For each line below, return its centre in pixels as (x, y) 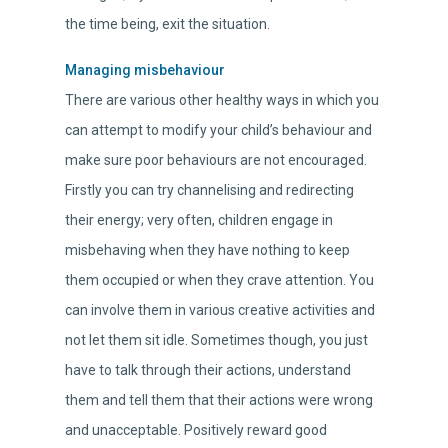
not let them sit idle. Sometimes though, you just (216, 340)
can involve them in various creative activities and (220, 310)
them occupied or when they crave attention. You (219, 280)
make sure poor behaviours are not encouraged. (216, 160)
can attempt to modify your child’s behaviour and (218, 130)
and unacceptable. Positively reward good (196, 430)
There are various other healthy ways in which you (222, 100)
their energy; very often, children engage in (199, 220)
